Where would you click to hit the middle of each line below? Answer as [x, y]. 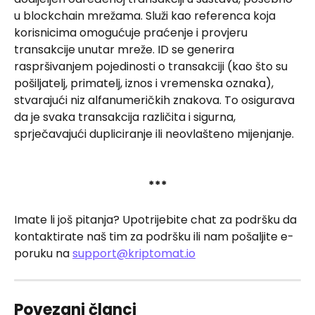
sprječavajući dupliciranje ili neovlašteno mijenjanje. [154, 134]
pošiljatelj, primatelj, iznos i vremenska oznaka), [145, 84]
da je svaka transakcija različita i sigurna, [126, 117]
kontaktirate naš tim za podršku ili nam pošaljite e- [154, 236]
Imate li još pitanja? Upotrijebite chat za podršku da [157, 219]
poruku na [43, 253]
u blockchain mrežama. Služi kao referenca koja [146, 16]
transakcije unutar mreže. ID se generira [126, 50]
